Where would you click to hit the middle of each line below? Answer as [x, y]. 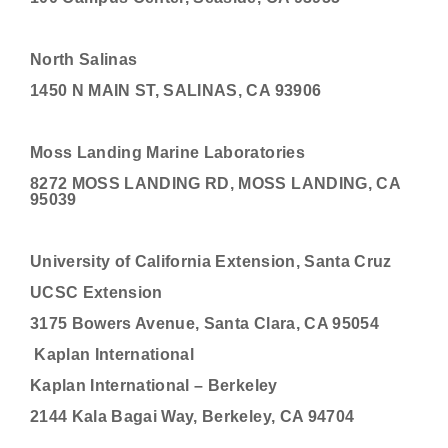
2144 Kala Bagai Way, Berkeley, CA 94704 [192, 416]
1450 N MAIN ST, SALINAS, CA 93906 [176, 90]
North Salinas [84, 59]
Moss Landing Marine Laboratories [167, 152]
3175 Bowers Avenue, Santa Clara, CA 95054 [204, 323]
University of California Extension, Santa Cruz [211, 261]
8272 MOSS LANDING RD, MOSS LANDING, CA [215, 183]
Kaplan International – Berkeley [154, 385]
